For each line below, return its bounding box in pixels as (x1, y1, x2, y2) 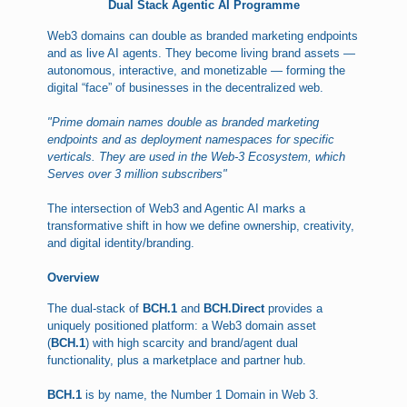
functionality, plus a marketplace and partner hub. (47, 353, 307, 367)
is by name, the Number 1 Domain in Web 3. (82, 388, 320, 402)
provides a (264, 302, 323, 315)
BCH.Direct (203, 302, 265, 315)
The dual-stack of (47, 302, 144, 315)
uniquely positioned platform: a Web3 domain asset (47, 319, 317, 333)
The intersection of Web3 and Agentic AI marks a (47, 202, 306, 215)
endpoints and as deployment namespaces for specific (47, 133, 335, 146)
